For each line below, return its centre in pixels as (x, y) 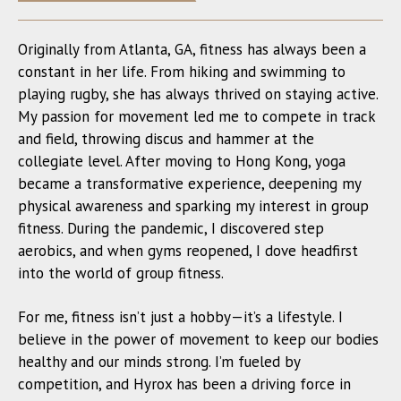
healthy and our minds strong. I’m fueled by (159, 362)
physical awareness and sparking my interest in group (193, 206)
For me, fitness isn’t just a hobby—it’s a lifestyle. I (180, 317)
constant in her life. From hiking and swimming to (182, 72)
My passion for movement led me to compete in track (196, 116)
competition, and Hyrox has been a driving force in (184, 384)
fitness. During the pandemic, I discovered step (171, 228)
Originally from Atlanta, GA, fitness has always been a (192, 49)
